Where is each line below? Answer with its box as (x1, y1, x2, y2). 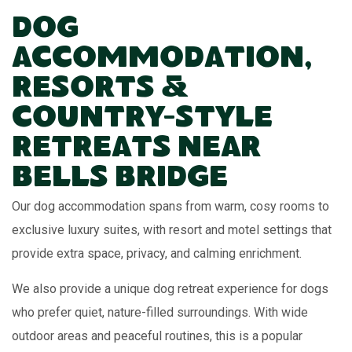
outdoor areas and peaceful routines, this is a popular (12, 328, 302, 343)
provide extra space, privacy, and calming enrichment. (12, 245, 302, 261)
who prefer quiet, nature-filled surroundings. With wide (12, 304, 308, 320)
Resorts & (12, 73, 189, 107)
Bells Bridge (12, 163, 228, 196)
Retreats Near (12, 133, 261, 167)
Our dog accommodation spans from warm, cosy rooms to (12, 198, 329, 214)
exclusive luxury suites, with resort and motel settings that (12, 222, 332, 237)
